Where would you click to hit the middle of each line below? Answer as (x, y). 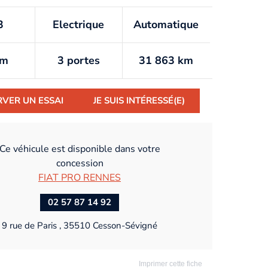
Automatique (166, 25)
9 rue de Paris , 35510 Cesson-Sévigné (80, 225)
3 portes (78, 61)
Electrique (79, 25)
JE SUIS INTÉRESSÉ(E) (139, 101)
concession (80, 163)
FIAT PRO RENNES (80, 177)
